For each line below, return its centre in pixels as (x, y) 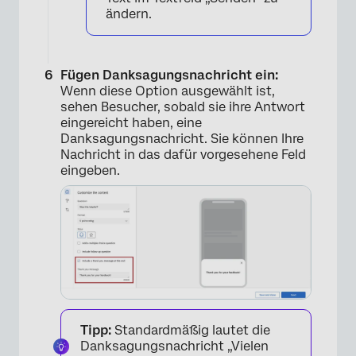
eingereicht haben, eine (131, 123)
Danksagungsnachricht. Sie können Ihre (182, 139)
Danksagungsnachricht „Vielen (174, 346)
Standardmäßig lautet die (191, 331)
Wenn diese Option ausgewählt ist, (168, 91)
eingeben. (90, 171)
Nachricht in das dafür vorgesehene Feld (183, 155)
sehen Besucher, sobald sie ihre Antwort (183, 107)
